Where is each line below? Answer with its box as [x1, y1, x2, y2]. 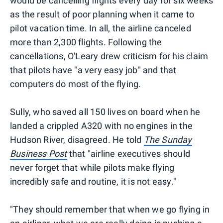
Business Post [10, 148, 67, 159]
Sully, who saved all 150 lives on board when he [10, 106, 201, 117]
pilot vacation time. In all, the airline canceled [10, 22, 191, 33]
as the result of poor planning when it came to [10, 8, 195, 19]
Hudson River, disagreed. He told [10, 134, 144, 145]
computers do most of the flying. [10, 78, 141, 89]
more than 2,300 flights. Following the [10, 36, 162, 47]
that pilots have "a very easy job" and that [10, 64, 177, 75]
